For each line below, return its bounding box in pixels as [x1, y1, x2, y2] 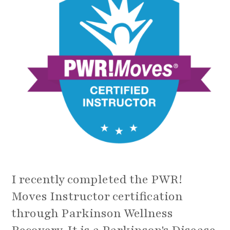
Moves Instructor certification [11, 188, 183, 205]
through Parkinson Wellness [11, 205, 174, 222]
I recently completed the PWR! [11, 171, 183, 188]
